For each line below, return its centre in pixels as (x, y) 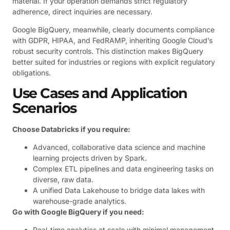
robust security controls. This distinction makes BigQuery (108, 51)
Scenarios (44, 108)
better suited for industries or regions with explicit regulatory (114, 62)
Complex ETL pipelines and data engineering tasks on (123, 168)
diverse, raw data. (63, 179)
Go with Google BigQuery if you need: (78, 212)
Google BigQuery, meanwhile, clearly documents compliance (113, 30)
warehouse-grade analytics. (80, 201)
